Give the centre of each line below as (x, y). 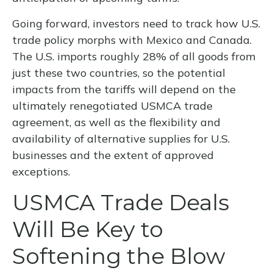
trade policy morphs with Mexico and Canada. (132, 40)
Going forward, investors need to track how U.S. (136, 24)
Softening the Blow (119, 256)
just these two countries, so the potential (119, 73)
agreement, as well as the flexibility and (116, 122)
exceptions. (41, 172)
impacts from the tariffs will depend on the (124, 90)
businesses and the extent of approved (113, 155)
